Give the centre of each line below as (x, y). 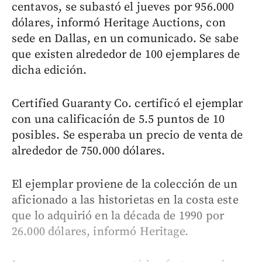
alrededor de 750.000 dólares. (89, 151)
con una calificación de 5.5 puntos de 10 (118, 119)
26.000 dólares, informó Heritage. (100, 232)
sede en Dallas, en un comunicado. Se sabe (125, 39)
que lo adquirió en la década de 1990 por (118, 216)
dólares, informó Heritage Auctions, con (119, 23)
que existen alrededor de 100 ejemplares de (126, 54)
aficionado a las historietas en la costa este (125, 200)
